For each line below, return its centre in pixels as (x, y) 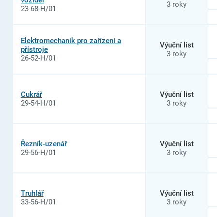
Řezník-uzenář (44, 144)
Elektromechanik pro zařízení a (71, 40)
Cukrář (31, 94)
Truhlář (32, 193)
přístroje (34, 49)
